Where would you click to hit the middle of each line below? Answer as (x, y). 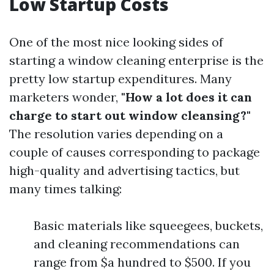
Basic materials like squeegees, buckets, (148, 225)
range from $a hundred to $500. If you (142, 262)
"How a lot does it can (187, 97)
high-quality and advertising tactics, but (124, 170)
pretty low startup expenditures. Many (120, 79)
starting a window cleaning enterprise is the (136, 60)
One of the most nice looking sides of (116, 42)
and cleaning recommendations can (137, 244)
